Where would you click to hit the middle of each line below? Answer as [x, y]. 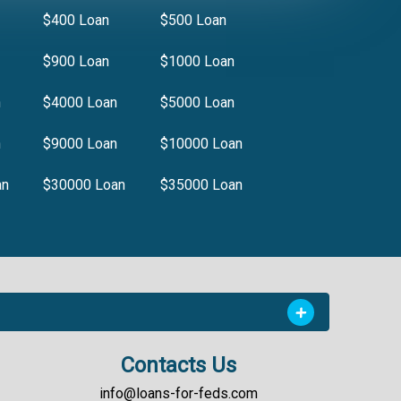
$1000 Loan [197, 61]
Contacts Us [179, 365]
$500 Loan [193, 20]
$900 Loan [77, 61]
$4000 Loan [81, 102]
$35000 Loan [201, 184]
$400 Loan [77, 20]
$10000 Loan [201, 143]
